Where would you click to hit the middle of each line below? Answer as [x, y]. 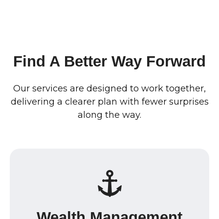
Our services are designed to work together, [109, 88]
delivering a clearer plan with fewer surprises [109, 102]
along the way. [109, 115]
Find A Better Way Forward [109, 61]
